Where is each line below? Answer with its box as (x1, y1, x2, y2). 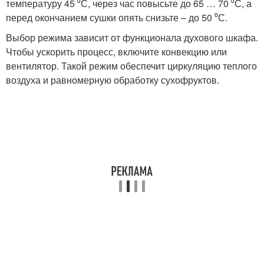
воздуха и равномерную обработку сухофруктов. (6, 73, 219, 87)
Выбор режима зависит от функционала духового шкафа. (6, 31, 258, 45)
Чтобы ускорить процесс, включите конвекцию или (6, 45, 227, 59)
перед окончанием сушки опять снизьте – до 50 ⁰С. (6, 11, 227, 25)
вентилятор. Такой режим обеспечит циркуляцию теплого (6, 59, 257, 73)
